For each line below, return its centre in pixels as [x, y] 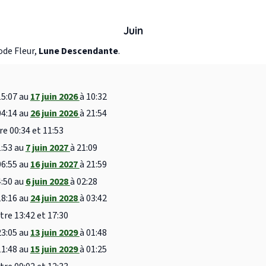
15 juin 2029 [55, 250]
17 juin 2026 [55, 96]
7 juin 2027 [47, 148]
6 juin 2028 [47, 181]
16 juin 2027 [55, 165]
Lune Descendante [78, 51]
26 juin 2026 [55, 114]
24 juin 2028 [55, 199]
